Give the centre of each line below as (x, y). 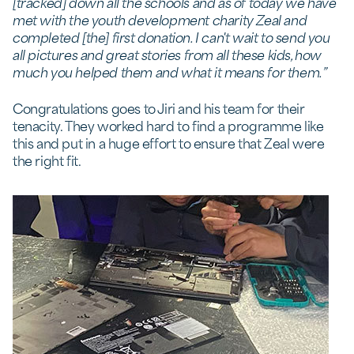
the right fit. (47, 160)
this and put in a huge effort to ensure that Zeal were (169, 142)
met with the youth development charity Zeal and (160, 19)
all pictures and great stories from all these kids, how (168, 54)
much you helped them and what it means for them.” (170, 71)
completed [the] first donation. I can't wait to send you (171, 36)
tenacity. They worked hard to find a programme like (168, 125)
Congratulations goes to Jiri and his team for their (159, 107)
